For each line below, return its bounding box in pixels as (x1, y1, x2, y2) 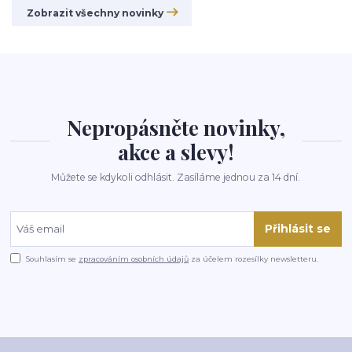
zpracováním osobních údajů (79, 255, 189, 264)
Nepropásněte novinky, (66, 113, 285, 141)
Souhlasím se (26, 255, 79, 264)
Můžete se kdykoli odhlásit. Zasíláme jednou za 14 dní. (51, 170, 301, 183)
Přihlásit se (264, 222, 331, 236)
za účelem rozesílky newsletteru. (189, 255, 319, 264)
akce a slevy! (117, 137, 234, 166)
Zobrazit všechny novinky (26, 7, 163, 20)
